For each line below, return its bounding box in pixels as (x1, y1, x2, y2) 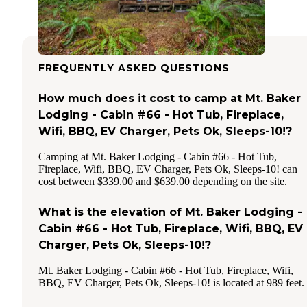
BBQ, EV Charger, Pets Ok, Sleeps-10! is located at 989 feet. (38, 277, 304, 289)
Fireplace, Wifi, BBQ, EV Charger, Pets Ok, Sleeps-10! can (38, 163, 297, 175)
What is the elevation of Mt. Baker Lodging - (38, 206, 302, 219)
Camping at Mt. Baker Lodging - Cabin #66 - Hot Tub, (38, 151, 277, 163)
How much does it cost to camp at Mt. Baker (38, 92, 301, 106)
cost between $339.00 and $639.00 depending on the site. (38, 175, 287, 188)
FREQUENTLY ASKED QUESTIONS (38, 62, 230, 75)
